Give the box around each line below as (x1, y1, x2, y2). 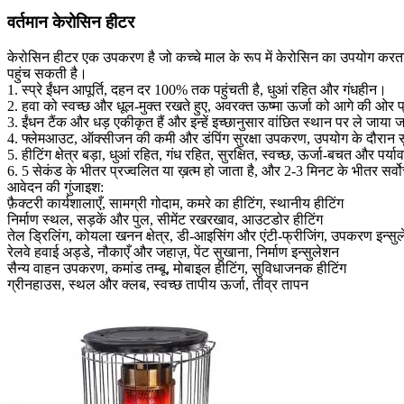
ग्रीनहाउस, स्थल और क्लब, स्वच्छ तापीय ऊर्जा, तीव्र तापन (7, 276, 308, 292)
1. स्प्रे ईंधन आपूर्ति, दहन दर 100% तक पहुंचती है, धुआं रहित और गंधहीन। (7, 81, 387, 97)
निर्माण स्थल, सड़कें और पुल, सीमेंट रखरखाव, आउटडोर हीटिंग (7, 211, 323, 227)
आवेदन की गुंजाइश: (7, 179, 104, 195)
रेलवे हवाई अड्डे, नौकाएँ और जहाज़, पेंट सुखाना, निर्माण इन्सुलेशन (7, 243, 339, 260)
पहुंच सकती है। (7, 65, 87, 81)
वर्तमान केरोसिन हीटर (7, 13, 134, 32)
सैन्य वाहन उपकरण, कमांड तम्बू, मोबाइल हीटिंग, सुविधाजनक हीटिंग (7, 260, 346, 276)
